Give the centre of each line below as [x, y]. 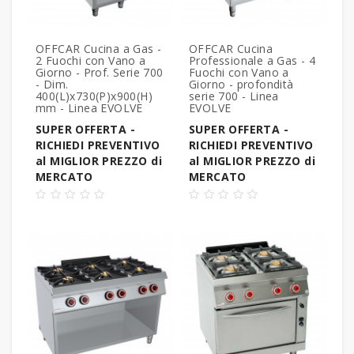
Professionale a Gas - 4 [252, 61]
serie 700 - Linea [234, 96]
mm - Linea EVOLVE [89, 108]
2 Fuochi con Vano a [91, 61]
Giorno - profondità [241, 85]
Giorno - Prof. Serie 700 [100, 73]
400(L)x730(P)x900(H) [94, 96]
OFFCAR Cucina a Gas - [99, 49]
